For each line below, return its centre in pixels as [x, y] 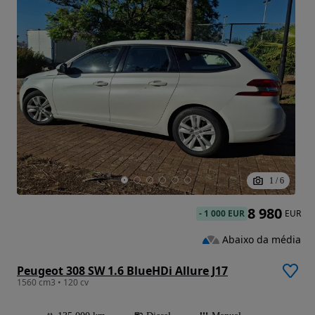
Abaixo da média [262, 239]
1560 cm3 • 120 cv [53, 283]
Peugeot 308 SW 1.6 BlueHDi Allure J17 [122, 271]
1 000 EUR [224, 214]
